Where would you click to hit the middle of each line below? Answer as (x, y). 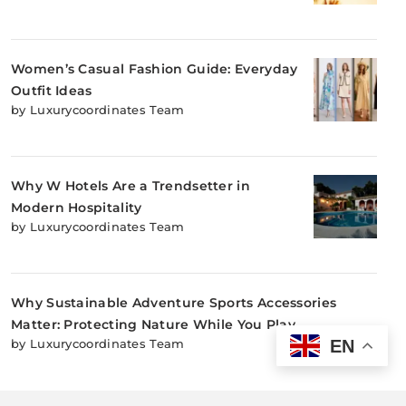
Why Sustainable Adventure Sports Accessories (174, 303)
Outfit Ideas (52, 91)
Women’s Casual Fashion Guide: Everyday (155, 69)
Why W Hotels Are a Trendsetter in (130, 186)
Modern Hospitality (77, 208)
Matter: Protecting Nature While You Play (153, 325)
